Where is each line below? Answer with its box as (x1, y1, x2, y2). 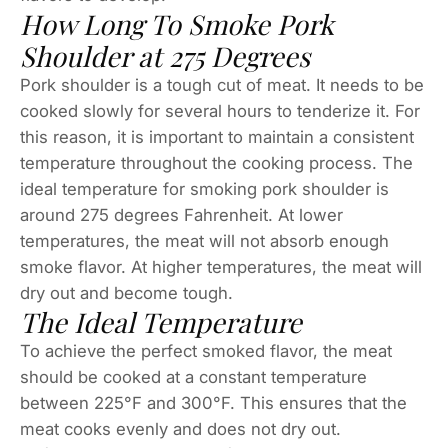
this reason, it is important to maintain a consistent (20, 127, 414, 148)
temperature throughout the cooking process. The (20, 153, 413, 174)
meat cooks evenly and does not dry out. (20, 419, 341, 440)
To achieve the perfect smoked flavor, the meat (20, 341, 392, 362)
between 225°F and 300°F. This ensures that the (20, 393, 407, 414)
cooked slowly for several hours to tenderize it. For (20, 101, 420, 122)
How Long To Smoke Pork (20, 6, 334, 43)
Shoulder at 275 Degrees (20, 38, 310, 75)
